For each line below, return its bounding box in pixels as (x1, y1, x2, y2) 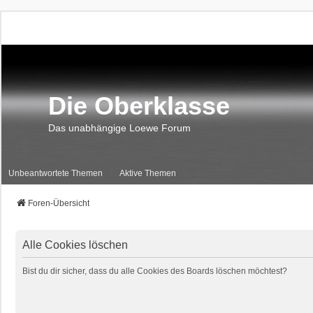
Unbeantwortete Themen (8, 168, 103, 178)
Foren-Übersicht (28, 198, 89, 208)
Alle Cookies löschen (22, 239, 128, 251)
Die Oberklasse (48, 92, 230, 120)
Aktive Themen (119, 168, 176, 178)
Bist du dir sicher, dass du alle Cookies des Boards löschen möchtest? (22, 266, 287, 276)
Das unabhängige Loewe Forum (48, 122, 191, 133)
